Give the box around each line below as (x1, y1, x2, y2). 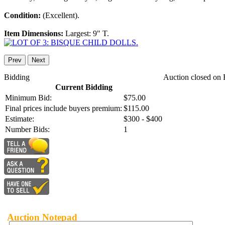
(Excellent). (43, 11, 79, 20)
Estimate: (5, 115, 34, 124)
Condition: (4, 11, 43, 20)
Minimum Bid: (5, 93, 52, 102)
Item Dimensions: (4, 29, 65, 38)
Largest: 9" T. (65, 29, 109, 38)
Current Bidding (55, 83, 113, 92)
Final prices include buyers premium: (5, 104, 122, 113)
